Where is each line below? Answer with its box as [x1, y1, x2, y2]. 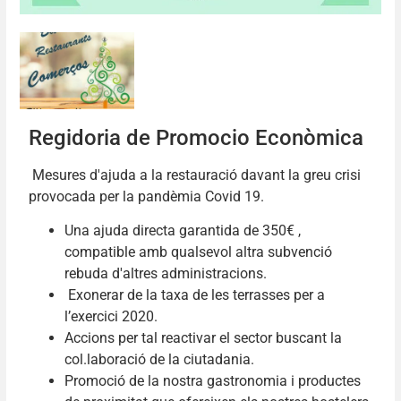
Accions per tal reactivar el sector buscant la [64, 329, 342, 347]
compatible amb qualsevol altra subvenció [64, 243, 332, 261]
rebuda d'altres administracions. [64, 265, 267, 283]
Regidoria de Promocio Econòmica [29, 124, 363, 150]
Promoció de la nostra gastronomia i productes [64, 372, 361, 390]
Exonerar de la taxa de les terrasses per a [64, 286, 325, 304]
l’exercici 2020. [64, 308, 158, 326]
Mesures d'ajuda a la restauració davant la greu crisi [29, 166, 361, 183]
